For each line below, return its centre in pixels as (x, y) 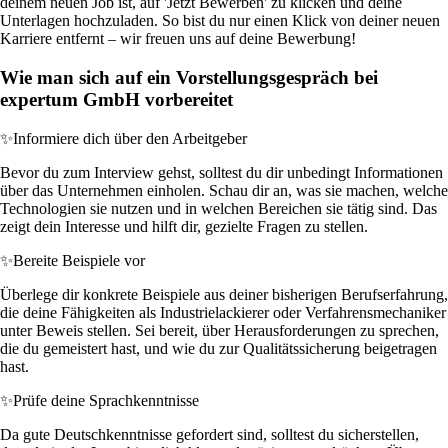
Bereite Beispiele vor (79, 260)
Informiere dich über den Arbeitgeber (130, 138)
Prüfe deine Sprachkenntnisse (106, 400)
